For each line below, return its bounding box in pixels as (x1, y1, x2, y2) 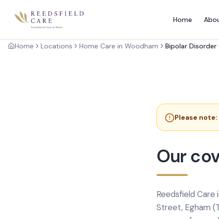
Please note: (175, 113, 218, 122)
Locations (41, 42, 72, 50)
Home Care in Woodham (79, 42, 158, 50)
